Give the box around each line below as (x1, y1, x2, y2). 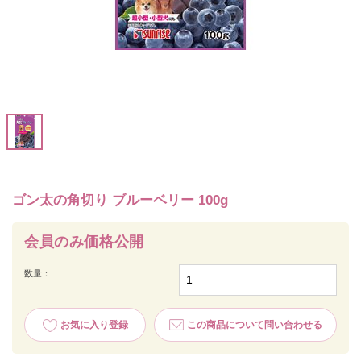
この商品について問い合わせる (186, 319, 322, 330)
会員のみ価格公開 (24, 234, 144, 251)
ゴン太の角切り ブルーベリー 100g (12, 193, 228, 209)
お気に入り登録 (60, 319, 128, 330)
